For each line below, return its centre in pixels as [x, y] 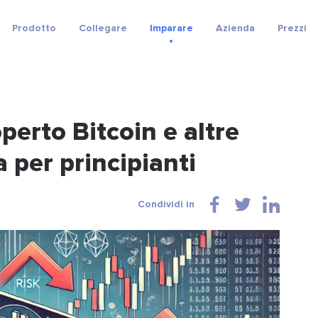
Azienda [235, 28]
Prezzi [292, 28]
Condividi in [166, 204]
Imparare [171, 28]
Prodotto [34, 28]
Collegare [103, 28]
